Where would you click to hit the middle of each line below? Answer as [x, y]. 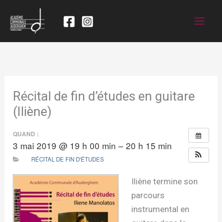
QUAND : [26, 134]
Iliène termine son [164, 181]
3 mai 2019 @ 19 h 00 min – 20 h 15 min [93, 145]
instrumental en [160, 209]
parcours [148, 195]
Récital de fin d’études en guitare [104, 96]
